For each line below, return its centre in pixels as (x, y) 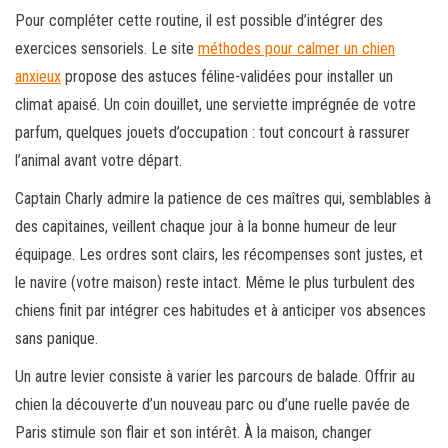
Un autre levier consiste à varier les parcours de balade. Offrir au (215, 377)
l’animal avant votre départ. (98, 161)
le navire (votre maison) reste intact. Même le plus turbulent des (215, 283)
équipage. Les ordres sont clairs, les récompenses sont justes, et (219, 255)
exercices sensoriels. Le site (106, 49)
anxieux (38, 77)
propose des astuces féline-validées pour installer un (227, 77)
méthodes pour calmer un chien (296, 49)
